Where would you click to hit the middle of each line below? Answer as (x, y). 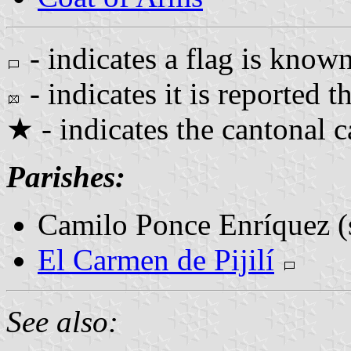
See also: (62, 321)
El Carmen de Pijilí (156, 259)
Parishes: (66, 176)
